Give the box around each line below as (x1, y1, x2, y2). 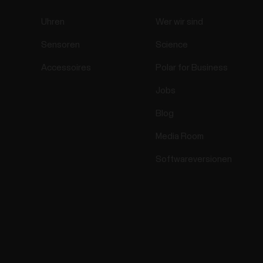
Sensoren (41, 41, 80, 50)
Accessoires (41, 63, 92, 73)
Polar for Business (156, 63, 228, 73)
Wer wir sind (156, 18, 204, 27)
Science (156, 41, 188, 50)
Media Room (156, 132, 204, 141)
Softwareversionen (156, 155, 232, 164)
